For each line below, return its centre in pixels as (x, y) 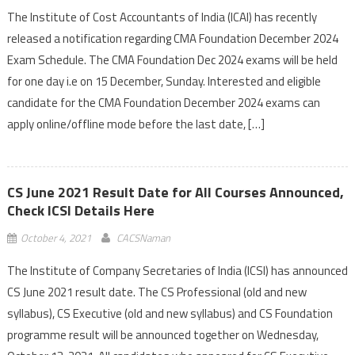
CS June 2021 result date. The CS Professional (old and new (157, 292)
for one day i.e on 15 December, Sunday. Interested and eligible (164, 81)
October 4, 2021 (55, 237)
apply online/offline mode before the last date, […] (136, 124)
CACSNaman (143, 237)
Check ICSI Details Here (80, 210)
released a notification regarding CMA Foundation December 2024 (172, 38)
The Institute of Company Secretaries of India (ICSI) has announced (177, 270)
